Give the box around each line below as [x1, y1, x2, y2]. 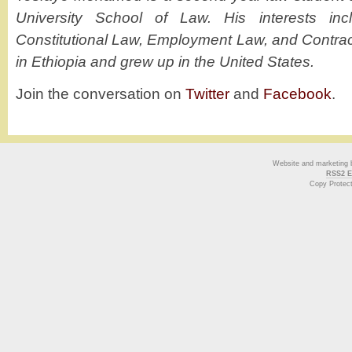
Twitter [185, 86, 229, 102]
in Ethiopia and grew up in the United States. [16, 53, 314, 70]
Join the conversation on [16, 86, 185, 102]
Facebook [263, 86, 332, 102]
